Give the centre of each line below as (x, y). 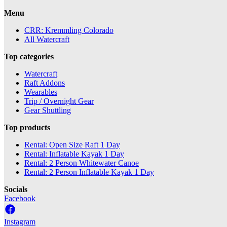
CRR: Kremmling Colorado (69, 30)
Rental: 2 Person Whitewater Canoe (82, 163)
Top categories (29, 56)
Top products (27, 127)
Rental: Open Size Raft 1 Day (72, 144)
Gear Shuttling (48, 110)
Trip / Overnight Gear (59, 101)
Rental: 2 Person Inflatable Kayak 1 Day (89, 172)
